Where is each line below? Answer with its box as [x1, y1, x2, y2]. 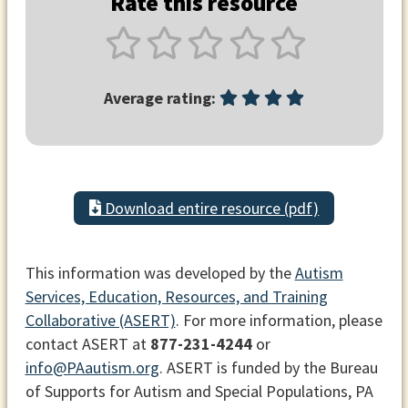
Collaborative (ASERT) [25, 309, 176, 331]
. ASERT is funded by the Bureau [158, 356, 378, 378]
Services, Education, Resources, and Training [25, 285, 328, 307]
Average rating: [104, 87, 216, 109]
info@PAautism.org [25, 356, 159, 378]
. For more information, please [175, 309, 382, 331]
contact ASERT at [25, 332, 150, 354]
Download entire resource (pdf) [101, 197, 320, 219]
